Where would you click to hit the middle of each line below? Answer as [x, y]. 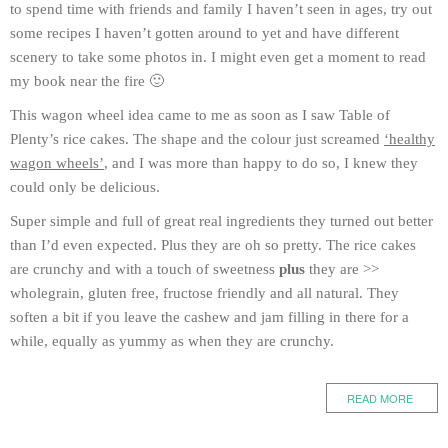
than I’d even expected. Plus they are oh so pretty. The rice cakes [213, 244]
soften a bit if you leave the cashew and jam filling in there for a [209, 316]
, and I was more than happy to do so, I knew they [261, 162]
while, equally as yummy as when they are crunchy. [172, 340]
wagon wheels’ [57, 162]
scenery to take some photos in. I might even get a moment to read [218, 56]
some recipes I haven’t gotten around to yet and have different [204, 32]
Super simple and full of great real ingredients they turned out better [221, 220]
